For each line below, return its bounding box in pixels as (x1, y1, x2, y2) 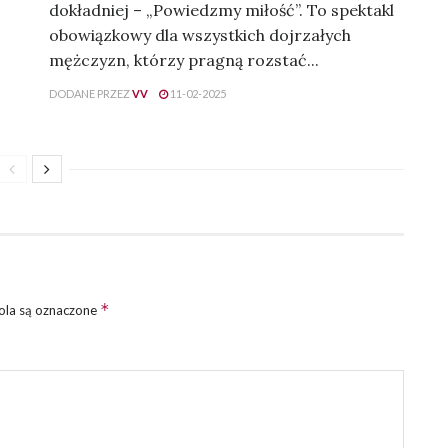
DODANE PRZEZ (49, 87, 130, 101)
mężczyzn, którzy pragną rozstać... (49, 50, 319, 71)
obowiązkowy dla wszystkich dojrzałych (49, 25, 351, 46)
